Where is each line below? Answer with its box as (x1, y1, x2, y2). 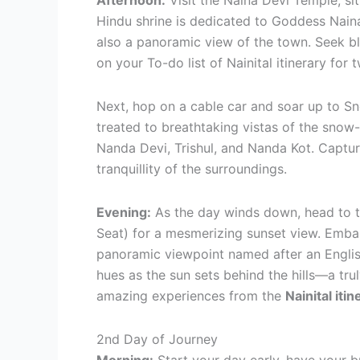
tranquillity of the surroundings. (96, 161, 287, 178)
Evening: (96, 204, 151, 221)
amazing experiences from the (96, 288, 285, 305)
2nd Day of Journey (96, 331, 218, 348)
